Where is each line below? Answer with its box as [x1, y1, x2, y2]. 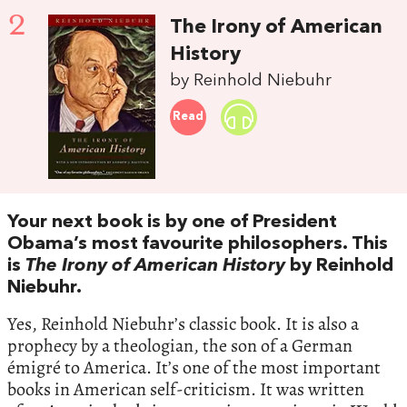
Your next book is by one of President [7, 213, 337, 232]
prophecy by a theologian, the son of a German [7, 333, 352, 358]
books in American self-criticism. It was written [7, 376, 364, 402]
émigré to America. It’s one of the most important [7, 354, 381, 380]
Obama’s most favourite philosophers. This [7, 234, 388, 253]
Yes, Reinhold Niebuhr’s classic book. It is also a [7, 311, 359, 336]
